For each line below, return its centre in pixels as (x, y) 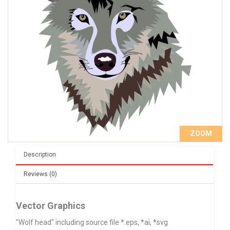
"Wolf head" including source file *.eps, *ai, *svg (92, 223)
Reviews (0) (40, 174)
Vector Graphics (51, 206)
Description (40, 155)
